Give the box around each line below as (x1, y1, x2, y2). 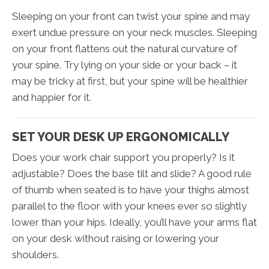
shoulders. (12, 249, 59, 261)
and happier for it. (12, 91, 91, 104)
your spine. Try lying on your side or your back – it (12, 59, 237, 71)
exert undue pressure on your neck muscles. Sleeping (12, 26, 257, 39)
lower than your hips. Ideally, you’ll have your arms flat (12, 216, 257, 229)
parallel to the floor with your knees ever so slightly (12, 200, 247, 213)
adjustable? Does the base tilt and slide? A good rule (12, 168, 252, 180)
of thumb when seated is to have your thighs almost (12, 184, 249, 196)
